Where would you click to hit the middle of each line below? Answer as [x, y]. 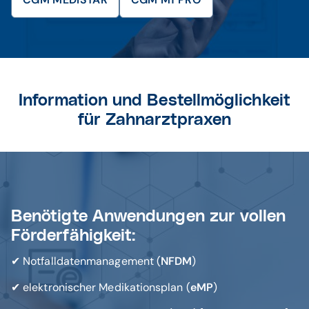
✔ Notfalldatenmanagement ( [86, 261]
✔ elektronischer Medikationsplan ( [101, 287]
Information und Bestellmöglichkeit [154, 101]
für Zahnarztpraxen [154, 120]
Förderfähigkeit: [73, 236]
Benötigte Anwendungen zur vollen [149, 217]
